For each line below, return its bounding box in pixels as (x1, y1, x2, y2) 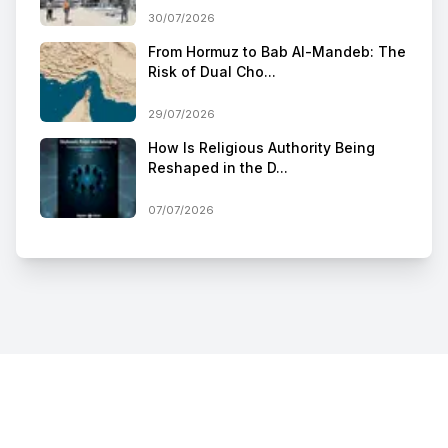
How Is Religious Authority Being (148, 138, 375, 156)
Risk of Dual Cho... (148, 62, 276, 80)
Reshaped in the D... (148, 158, 288, 176)
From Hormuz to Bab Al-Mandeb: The (148, 42, 406, 60)
